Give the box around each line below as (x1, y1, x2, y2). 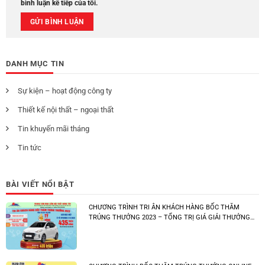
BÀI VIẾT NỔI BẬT (6, 179, 75, 189)
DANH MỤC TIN (6, 59, 64, 69)
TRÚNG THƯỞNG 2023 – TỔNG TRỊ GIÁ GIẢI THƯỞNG (89, 213, 250, 221)
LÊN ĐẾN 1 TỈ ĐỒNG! (89, 223, 150, 231)
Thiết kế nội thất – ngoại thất (18, 105, 114, 115)
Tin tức (18, 143, 41, 153)
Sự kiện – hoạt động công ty (18, 86, 112, 96)
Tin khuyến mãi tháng (18, 124, 89, 134)
